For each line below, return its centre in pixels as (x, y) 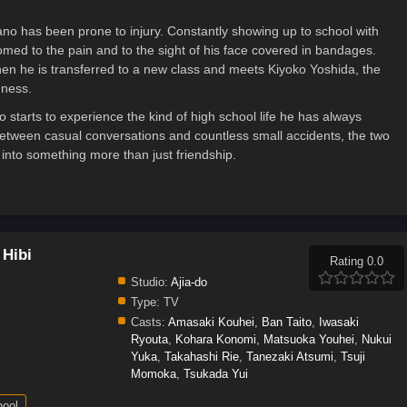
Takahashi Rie (201, 357)
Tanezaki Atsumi (289, 357)
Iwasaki (338, 323)
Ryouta (149, 340)
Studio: (149, 283)
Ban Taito (286, 323)
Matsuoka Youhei (308, 340)
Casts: (148, 323)
